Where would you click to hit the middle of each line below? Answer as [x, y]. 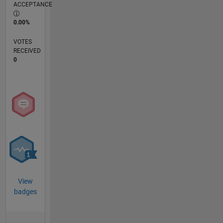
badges [25, 192]
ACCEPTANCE [33, 5]
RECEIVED [27, 51]
